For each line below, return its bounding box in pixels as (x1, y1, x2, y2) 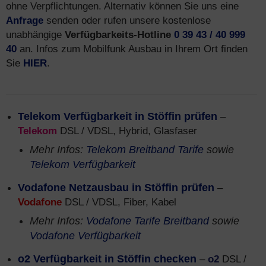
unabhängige (6, 28, 65, 40)
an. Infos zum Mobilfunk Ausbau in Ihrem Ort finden (17, 43, 248, 55)
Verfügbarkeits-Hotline (65, 28, 171, 40)
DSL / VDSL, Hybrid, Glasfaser (57, 125, 197, 137)
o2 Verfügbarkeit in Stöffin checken (18, 253, 197, 265)
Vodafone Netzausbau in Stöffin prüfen (18, 182, 214, 194)
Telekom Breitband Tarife (86, 144, 204, 156)
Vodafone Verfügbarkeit (30, 230, 141, 242)
